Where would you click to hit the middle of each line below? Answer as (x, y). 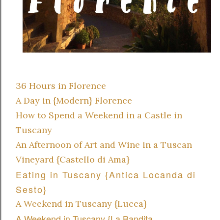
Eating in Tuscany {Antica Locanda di (106, 174)
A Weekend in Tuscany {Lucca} (82, 203)
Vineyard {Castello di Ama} (73, 159)
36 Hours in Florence (61, 85)
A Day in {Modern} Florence (74, 100)
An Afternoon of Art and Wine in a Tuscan (104, 144)
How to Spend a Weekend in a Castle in (99, 115)
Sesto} (31, 189)
